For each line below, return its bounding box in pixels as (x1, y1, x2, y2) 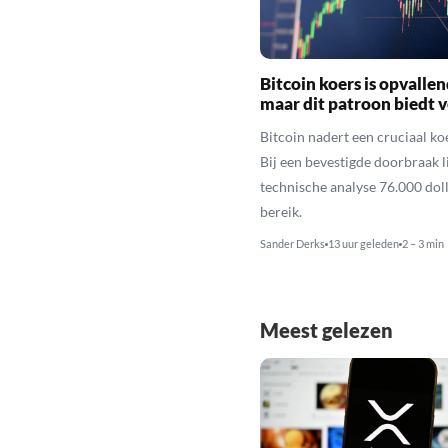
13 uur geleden (327, 236, 399, 250)
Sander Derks (259, 236, 325, 250)
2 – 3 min (401, 236, 444, 250)
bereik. (259, 202, 302, 220)
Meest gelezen (259, 317, 393, 342)
